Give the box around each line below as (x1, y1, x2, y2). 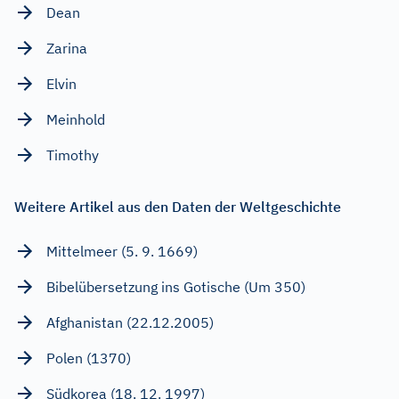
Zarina (46, 38, 87, 57)
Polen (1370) (46, 348, 131, 367)
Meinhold (46, 110, 105, 128)
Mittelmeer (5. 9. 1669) (46, 241, 198, 260)
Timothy (46, 145, 99, 164)
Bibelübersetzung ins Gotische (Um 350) (46, 277, 305, 296)
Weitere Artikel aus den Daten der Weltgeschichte (14, 197, 341, 216)
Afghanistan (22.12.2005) (46, 313, 214, 331)
